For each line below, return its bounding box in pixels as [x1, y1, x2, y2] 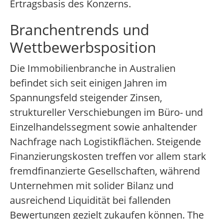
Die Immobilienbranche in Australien [10, 62, 175, 75]
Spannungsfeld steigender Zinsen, [10, 91, 162, 105]
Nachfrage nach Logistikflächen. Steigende [10, 135, 201, 149]
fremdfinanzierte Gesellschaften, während [10, 164, 200, 178]
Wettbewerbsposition [10, 37, 156, 58]
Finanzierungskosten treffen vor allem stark [10, 150, 206, 163]
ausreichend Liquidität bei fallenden [10, 194, 171, 207]
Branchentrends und [10, 20, 149, 40]
